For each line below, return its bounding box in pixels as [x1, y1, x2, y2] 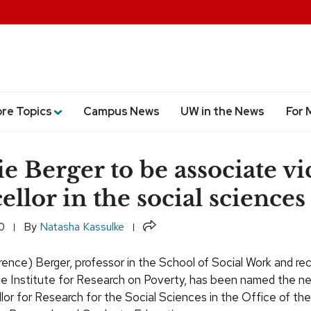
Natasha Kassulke [40, 219, 124, 234]
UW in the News [180, 103, 265, 119]
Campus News [83, 103, 160, 119]
